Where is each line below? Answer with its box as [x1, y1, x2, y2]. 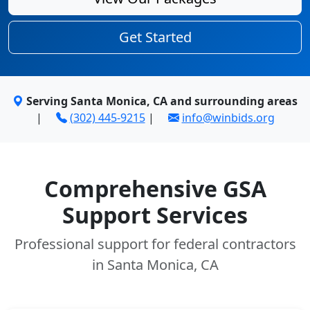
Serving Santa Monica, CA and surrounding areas [26, 93, 298, 109]
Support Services [62, 200, 248, 230]
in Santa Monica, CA [91, 255, 219, 274]
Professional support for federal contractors [14, 235, 296, 253]
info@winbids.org [181, 110, 275, 125]
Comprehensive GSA [44, 174, 266, 203]
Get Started [118, 28, 192, 46]
